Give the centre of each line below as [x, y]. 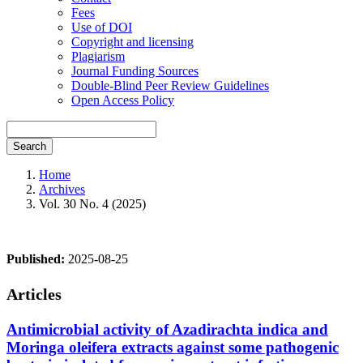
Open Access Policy [123, 100]
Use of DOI [102, 27]
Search [30, 146]
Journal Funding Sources [135, 71]
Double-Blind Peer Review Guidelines [170, 85]
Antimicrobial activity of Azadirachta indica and [167, 329]
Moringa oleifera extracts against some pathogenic [173, 347]
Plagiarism [98, 56]
